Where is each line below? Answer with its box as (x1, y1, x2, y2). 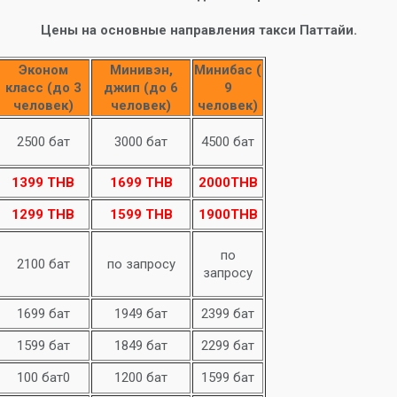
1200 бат (114, 370, 167, 385)
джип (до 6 (104, 80, 178, 96)
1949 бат (114, 306, 167, 322)
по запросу (106, 256, 175, 272)
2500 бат (16, 134, 70, 150)
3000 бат (114, 134, 167, 150)
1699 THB (109, 175, 173, 191)
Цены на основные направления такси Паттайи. (40, 22, 357, 38)
